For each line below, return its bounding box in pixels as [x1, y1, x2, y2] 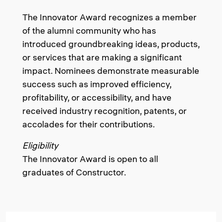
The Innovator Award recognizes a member [22, 11, 197, 23]
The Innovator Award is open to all [22, 153, 158, 165]
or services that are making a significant [22, 52, 182, 63]
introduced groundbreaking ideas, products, [22, 38, 200, 50]
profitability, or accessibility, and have [22, 92, 171, 103]
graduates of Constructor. [22, 166, 126, 178]
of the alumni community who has [22, 25, 156, 36]
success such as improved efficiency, [22, 78, 171, 90]
